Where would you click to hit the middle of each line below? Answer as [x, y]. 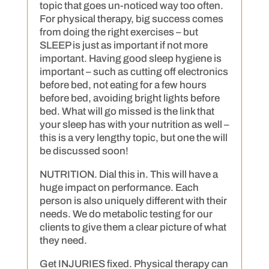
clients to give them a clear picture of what [133, 227]
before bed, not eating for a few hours [123, 85]
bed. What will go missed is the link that [127, 111]
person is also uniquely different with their [133, 201]
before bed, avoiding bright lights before [129, 98]
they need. [63, 240]
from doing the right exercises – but [119, 32]
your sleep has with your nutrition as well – [134, 125]
